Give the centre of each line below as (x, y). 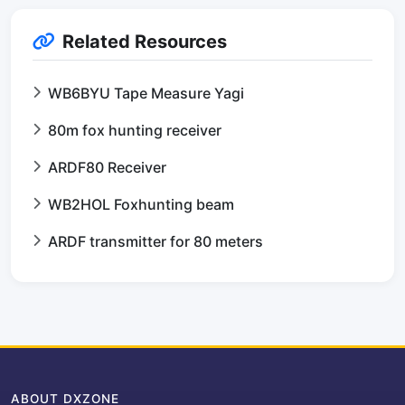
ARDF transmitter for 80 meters (155, 241)
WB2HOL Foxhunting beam (141, 204)
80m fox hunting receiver (135, 130)
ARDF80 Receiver (107, 167)
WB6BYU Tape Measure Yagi (146, 93)
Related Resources (145, 42)
